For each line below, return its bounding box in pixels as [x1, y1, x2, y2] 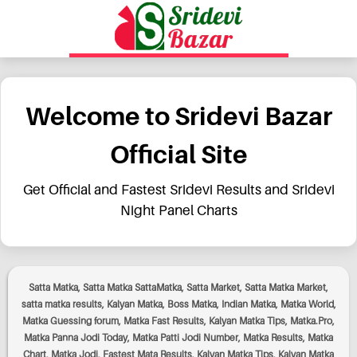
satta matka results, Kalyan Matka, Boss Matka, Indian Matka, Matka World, [21, 298, 336, 310]
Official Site [109, 139, 248, 169]
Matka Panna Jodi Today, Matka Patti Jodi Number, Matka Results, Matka [24, 331, 333, 343]
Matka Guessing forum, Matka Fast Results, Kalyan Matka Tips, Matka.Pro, [22, 315, 335, 327]
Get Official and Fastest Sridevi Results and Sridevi [22, 181, 335, 198]
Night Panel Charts [120, 202, 237, 218]
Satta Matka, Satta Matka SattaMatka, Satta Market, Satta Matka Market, [29, 281, 328, 293]
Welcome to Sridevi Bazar [25, 100, 332, 131]
